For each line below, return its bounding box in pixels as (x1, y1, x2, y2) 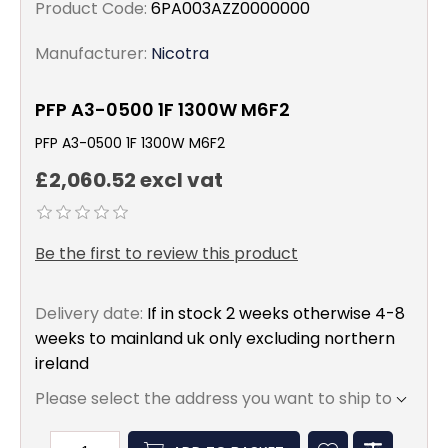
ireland (35, 352, 89, 376)
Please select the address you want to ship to (35, 387, 392, 411)
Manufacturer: (35, 42, 147, 65)
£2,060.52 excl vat (35, 166, 223, 195)
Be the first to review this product (35, 242, 298, 266)
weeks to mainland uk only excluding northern (35, 327, 395, 351)
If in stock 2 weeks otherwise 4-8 (147, 302, 405, 326)
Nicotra (151, 42, 209, 65)
